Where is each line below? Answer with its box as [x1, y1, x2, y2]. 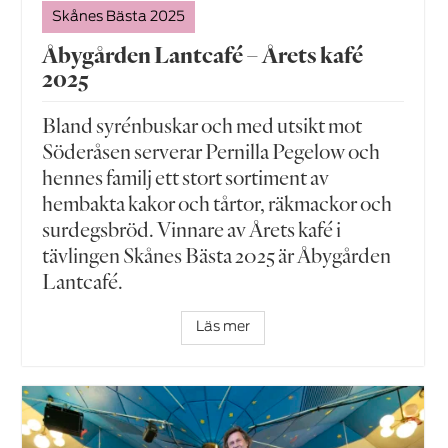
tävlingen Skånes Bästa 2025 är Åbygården [42, 242, 392, 269]
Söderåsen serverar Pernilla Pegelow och [42, 138, 381, 165]
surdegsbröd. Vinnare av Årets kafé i [42, 216, 342, 243]
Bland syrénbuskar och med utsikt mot [42, 112, 363, 139]
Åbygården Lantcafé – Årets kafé [42, 40, 364, 70]
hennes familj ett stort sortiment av [42, 164, 330, 191]
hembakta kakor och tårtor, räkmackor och [42, 190, 393, 217]
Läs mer [196, 320, 250, 335]
